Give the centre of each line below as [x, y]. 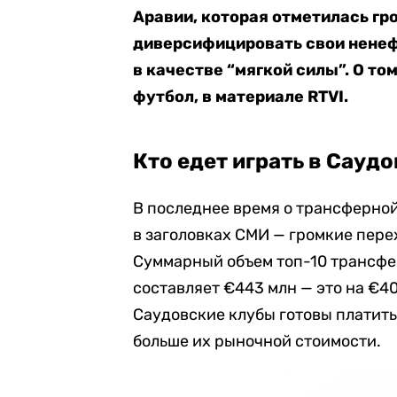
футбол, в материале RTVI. [241, 97]
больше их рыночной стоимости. [257, 341]
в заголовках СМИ [203, 235]
